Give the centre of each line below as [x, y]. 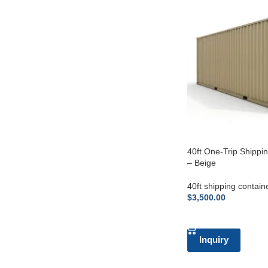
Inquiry [214, 239]
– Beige [201, 162]
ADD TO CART [220, 215]
